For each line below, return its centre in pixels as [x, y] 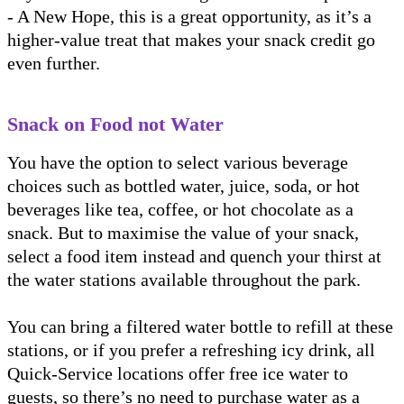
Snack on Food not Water [115, 124]
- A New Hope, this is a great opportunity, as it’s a [189, 17]
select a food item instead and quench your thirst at [194, 257]
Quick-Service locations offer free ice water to [178, 374]
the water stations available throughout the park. [184, 280]
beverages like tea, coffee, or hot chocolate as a [180, 210]
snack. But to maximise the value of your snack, [183, 233]
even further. [54, 64]
